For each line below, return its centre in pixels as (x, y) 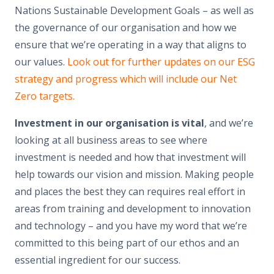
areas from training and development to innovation (133, 208)
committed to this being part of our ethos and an (127, 243)
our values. (41, 61)
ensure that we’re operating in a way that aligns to (131, 44)
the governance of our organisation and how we (126, 27)
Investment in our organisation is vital (109, 123)
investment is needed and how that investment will (130, 157)
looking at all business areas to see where (111, 140)
